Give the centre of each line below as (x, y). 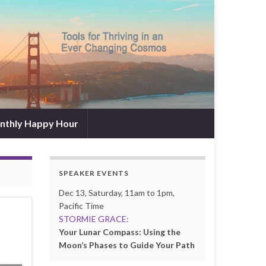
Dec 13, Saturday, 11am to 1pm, (116, 193)
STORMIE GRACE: (94, 219)
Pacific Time (81, 206)
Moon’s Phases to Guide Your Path (126, 245)
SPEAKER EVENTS (94, 173)
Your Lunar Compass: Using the (119, 232)
